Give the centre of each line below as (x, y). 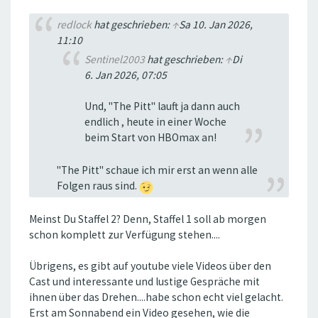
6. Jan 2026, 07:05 (125, 75)
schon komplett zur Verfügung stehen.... (125, 235)
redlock (74, 25)
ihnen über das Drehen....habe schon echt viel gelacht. (156, 297)
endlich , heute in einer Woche (155, 121)
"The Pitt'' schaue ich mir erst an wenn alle (157, 170)
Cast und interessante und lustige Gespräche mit (144, 282)
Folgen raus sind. (98, 186)
